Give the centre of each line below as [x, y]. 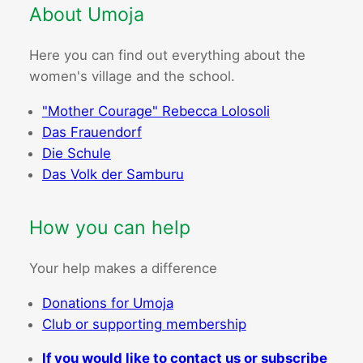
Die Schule [76, 154]
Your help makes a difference [123, 269]
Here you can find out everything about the [167, 56]
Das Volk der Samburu [113, 175]
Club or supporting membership [144, 325]
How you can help [109, 228]
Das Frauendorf [92, 132]
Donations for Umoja [107, 303]
